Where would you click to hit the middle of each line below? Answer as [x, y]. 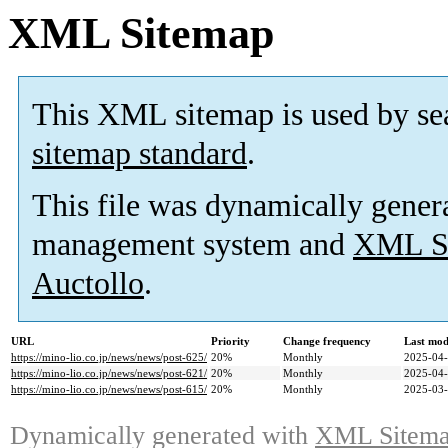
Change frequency [327, 341]
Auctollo [88, 284]
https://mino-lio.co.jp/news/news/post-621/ [109, 373]
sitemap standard [139, 154]
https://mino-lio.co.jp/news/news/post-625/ [109, 357]
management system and [192, 245]
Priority [230, 341]
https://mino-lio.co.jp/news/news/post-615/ [109, 389]
